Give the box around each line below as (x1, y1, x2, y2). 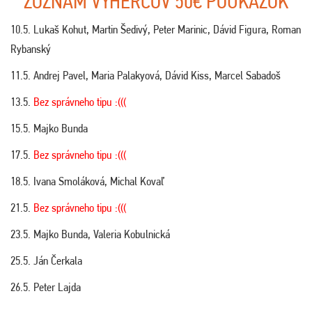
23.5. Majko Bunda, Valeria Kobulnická (10, 227, 170, 242)
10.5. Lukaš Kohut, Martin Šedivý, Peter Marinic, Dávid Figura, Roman (10, 22, 301, 37)
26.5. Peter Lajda (10, 280, 81, 295)
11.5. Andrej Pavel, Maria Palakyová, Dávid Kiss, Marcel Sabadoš (10, 68, 281, 83)
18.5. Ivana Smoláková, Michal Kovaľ (10, 174, 164, 189)
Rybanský (10, 42, 51, 56)
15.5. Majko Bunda (10, 121, 88, 136)
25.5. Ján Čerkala (10, 253, 82, 268)
